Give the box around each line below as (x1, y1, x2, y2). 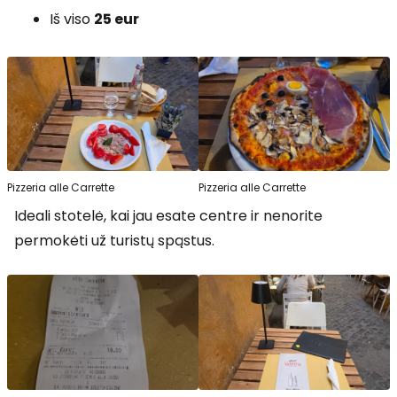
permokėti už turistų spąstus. (14, 230, 214, 252)
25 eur (94, 8, 139, 29)
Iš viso (50, 8, 94, 29)
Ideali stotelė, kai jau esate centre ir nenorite (14, 206, 323, 227)
